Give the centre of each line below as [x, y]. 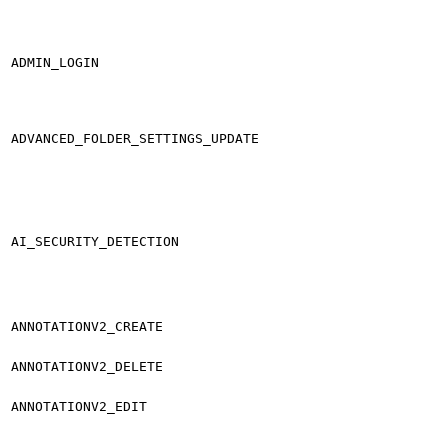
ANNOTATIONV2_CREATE [87, 326]
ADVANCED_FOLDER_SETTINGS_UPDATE [135, 138]
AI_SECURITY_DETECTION [95, 241]
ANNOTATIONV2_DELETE [87, 366]
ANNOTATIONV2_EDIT [79, 406]
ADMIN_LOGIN [55, 62]
